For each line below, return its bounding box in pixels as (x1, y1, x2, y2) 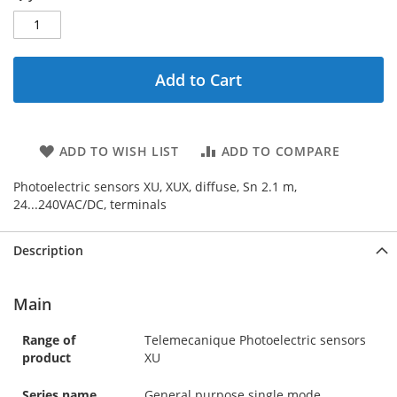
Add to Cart (155, 68, 242, 90)
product (22, 348, 71, 366)
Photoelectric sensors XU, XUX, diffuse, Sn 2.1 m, (13, 177, 297, 195)
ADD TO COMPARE (221, 142, 340, 160)
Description (13, 241, 83, 259)
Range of (22, 331, 75, 348)
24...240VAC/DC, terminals (13, 195, 167, 213)
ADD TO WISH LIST (58, 142, 179, 160)
